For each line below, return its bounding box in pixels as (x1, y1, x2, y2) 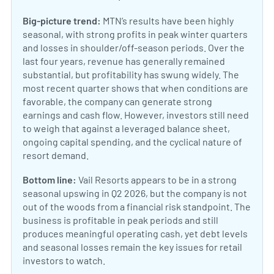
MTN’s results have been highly (101, 15, 234, 27)
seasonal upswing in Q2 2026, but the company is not (23, 187, 247, 199)
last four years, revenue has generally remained (23, 55, 225, 67)
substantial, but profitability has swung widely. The (23, 68, 239, 81)
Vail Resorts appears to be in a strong (76, 174, 237, 186)
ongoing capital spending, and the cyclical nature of (23, 136, 242, 148)
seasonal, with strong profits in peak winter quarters (23, 28, 248, 40)
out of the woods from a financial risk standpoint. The (23, 201, 251, 213)
